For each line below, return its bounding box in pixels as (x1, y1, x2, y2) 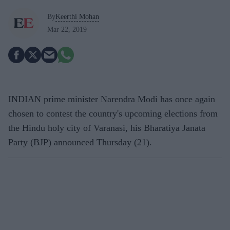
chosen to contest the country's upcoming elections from (8, 108, 218, 119)
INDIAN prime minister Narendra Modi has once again (8, 94, 215, 104)
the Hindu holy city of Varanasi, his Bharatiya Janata (8, 123, 205, 133)
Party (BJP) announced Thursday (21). (8, 137, 152, 147)
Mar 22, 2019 (47, 25, 87, 33)
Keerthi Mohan (55, 12, 99, 21)
